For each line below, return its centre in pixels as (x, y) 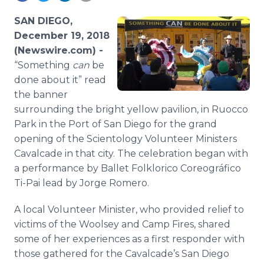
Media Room (67, 9)
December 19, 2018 (62, 36)
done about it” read (60, 80)
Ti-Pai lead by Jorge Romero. (82, 183)
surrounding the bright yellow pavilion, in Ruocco (131, 109)
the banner (41, 95)
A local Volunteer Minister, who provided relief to (129, 209)
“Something (43, 65)
